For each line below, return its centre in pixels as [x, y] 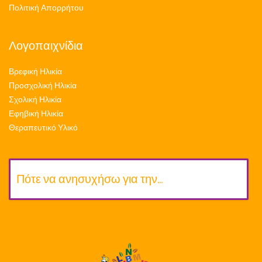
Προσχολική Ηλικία [43, 86]
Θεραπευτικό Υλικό [43, 128]
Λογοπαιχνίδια [46, 46]
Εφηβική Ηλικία [36, 114]
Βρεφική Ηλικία [35, 72]
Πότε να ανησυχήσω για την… [90, 180]
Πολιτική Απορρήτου [46, 8]
